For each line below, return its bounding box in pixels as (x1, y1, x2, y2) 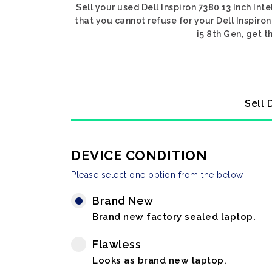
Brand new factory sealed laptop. (92, 211, 256, 222)
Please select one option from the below (71, 170, 243, 180)
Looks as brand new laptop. (92, 255, 226, 266)
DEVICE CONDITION (71, 148, 207, 163)
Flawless (92, 238, 141, 251)
